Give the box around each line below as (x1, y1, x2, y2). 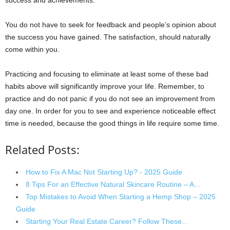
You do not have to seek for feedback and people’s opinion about (5, 21, 216, 29)
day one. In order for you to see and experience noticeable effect (5, 107, 216, 116)
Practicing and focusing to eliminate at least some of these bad (5, 70, 208, 79)
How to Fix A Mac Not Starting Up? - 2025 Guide (26, 168, 182, 177)
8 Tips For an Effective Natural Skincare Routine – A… (26, 180, 201, 189)
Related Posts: (5, 142, 80, 158)
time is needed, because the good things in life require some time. (5, 119, 219, 128)
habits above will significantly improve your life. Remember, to (5, 82, 204, 91)
